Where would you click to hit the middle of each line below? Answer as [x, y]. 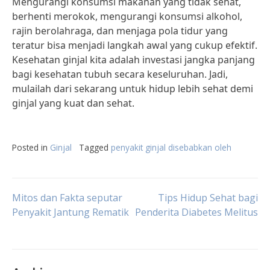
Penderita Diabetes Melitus [196, 212]
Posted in [31, 147]
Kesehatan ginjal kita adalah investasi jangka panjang [133, 60]
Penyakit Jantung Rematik [71, 212]
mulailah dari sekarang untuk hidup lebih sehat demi [133, 89]
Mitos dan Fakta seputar [67, 198]
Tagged [95, 147]
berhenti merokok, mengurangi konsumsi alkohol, [127, 16]
